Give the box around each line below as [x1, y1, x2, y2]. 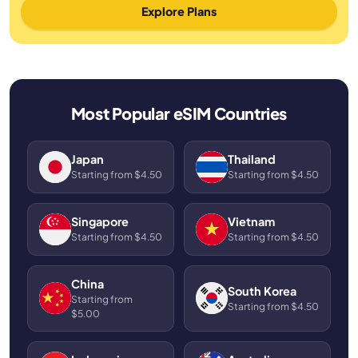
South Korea [227, 283, 296, 298]
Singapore [70, 214, 129, 229]
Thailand [227, 152, 276, 167]
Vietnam [227, 214, 275, 229]
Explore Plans [141, 4, 217, 19]
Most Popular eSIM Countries [70, 103, 288, 124]
